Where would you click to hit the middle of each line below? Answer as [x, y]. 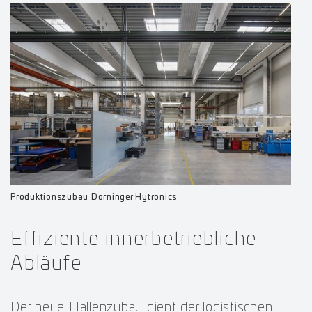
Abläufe [46, 264]
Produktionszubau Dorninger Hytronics [94, 197]
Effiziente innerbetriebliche [134, 239]
